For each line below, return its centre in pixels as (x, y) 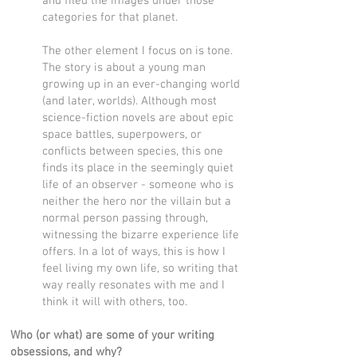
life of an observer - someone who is (138, 185)
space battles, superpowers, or (122, 135)
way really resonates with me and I (133, 285)
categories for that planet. (110, 18)
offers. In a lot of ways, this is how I (134, 252)
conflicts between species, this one (133, 151)
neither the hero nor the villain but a (137, 202)
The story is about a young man (124, 68)
